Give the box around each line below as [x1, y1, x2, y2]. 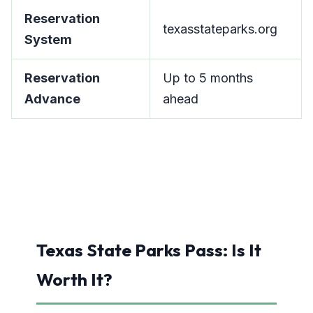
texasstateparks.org [163, 22, 277, 36]
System [24, 32, 72, 47]
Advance [24, 92, 80, 106]
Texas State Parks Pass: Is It [36, 239, 261, 261]
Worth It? [36, 268, 112, 290]
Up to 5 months [163, 71, 253, 85]
